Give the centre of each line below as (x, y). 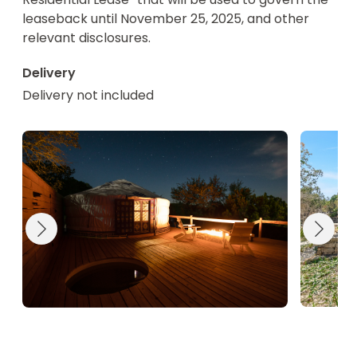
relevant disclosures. (86, 38)
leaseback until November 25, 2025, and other (166, 19)
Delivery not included (88, 95)
